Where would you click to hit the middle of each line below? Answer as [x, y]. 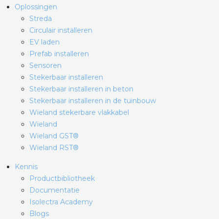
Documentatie [55, 190]
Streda [41, 19]
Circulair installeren [61, 30]
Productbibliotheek [62, 178]
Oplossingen [36, 7]
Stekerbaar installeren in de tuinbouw [93, 101]
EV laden [44, 42]
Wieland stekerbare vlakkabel [79, 112]
